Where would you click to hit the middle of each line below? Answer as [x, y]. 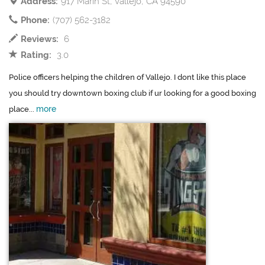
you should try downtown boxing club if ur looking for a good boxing [132, 93]
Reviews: [40, 39]
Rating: [36, 55]
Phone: [35, 20]
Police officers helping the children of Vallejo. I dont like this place [127, 77]
